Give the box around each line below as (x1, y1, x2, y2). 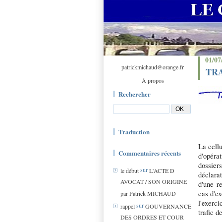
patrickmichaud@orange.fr (121, 63, 184, 71)
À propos (141, 76, 164, 84)
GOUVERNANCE (145, 202, 191, 211)
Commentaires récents (118, 148, 181, 158)
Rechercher (118, 89, 151, 99)
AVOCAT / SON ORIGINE (120, 177, 187, 185)
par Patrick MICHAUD (120, 189, 176, 197)
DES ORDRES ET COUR (120, 213, 184, 221)
